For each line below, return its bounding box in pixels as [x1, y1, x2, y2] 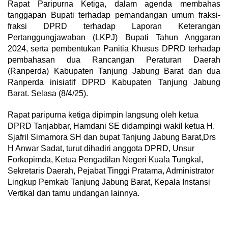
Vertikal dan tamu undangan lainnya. [8, 188, 139, 197]
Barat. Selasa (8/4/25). [8, 89, 88, 98]
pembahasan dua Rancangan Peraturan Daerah [8, 55, 220, 64]
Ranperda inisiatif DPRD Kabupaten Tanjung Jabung [8, 77, 220, 87]
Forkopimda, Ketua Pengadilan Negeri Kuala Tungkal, [8, 155, 203, 164]
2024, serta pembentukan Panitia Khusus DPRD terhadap [8, 44, 220, 53]
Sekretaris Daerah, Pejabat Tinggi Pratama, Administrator [8, 166, 214, 175]
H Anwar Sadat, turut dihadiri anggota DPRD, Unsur [8, 144, 194, 153]
